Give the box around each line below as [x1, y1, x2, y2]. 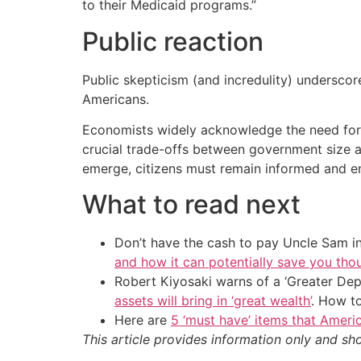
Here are [114, 312, 171, 329]
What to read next [82, 189, 301, 221]
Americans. [82, 90, 149, 107]
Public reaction [82, 25, 263, 57]
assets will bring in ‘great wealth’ [114, 293, 311, 309]
